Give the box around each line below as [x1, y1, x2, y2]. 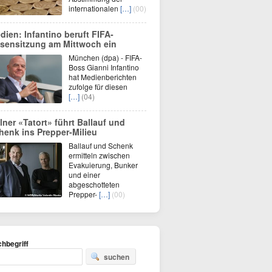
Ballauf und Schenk [69, 140, 133, 151]
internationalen [69, 3, 120, 13]
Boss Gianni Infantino [69, 62, 139, 72]
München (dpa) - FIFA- [69, 52, 142, 63]
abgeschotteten [69, 179, 120, 189]
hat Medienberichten [69, 72, 137, 82]
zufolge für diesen [69, 81, 127, 92]
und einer [69, 169, 100, 180]
